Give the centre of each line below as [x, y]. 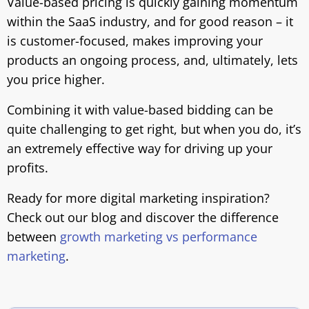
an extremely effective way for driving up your [140, 148]
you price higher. [56, 79]
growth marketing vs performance [159, 237]
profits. [28, 168]
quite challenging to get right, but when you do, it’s [154, 129]
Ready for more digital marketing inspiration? [138, 198]
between [33, 237]
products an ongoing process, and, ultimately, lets [152, 60]
